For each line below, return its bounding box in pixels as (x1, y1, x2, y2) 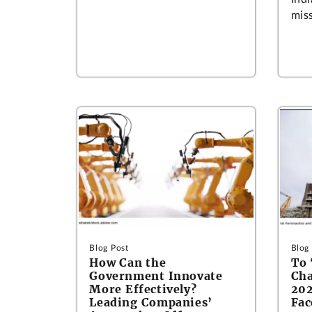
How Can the (89, 256, 166, 270)
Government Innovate (89, 269, 223, 283)
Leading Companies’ (89, 295, 212, 309)
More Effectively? (89, 282, 197, 296)
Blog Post (89, 244, 129, 252)
